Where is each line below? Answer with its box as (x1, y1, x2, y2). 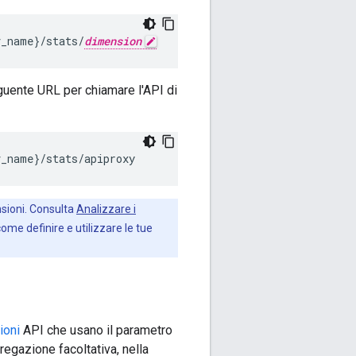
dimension (84, 33, 141, 49)
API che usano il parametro (20, 323, 172, 339)
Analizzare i (76, 203, 136, 216)
